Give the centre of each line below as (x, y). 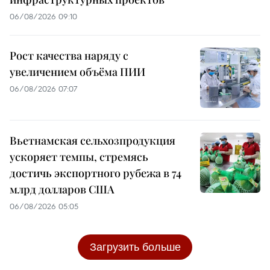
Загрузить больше (135, 246)
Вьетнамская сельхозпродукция (93, 140)
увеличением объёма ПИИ (77, 71)
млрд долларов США (62, 189)
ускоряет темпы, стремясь (79, 156)
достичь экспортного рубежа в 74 (96, 173)
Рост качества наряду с (69, 55)
